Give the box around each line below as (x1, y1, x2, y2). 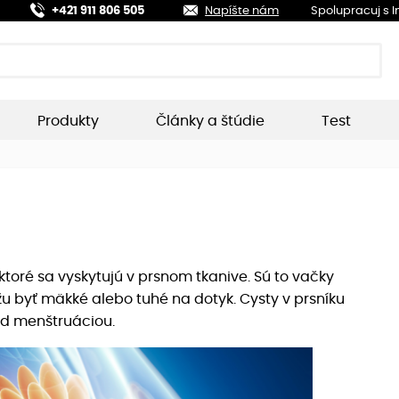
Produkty (37, 113, 99, 128)
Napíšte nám (205, 5, 280, 18)
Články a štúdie (156, 113, 265, 128)
